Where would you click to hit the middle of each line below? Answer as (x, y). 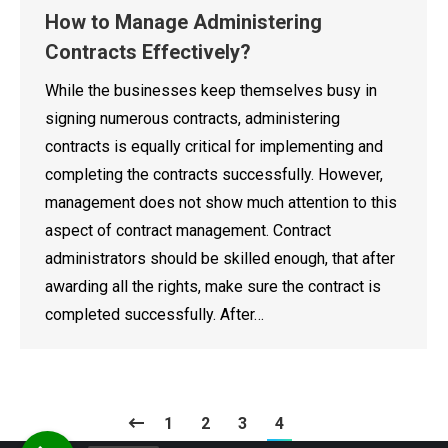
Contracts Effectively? (148, 51)
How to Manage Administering (183, 21)
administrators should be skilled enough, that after (220, 258)
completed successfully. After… (154, 314)
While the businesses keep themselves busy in (211, 90)
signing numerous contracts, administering (192, 118)
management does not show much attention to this (221, 202)
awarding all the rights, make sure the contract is (213, 286)
